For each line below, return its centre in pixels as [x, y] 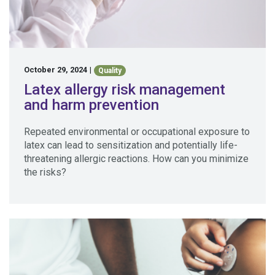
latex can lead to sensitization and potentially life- [131, 145]
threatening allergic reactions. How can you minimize [136, 158]
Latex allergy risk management [125, 89]
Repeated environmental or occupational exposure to [137, 131]
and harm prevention [91, 105]
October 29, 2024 [56, 70]
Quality [110, 70]
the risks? [45, 172]
